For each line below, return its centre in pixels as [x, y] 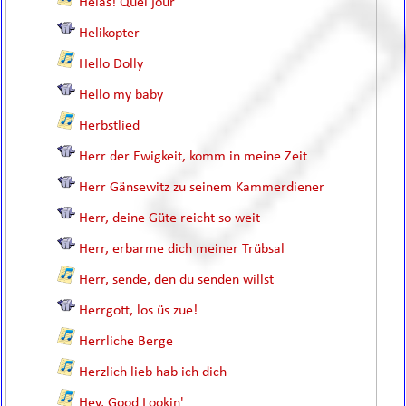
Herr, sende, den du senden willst [177, 280]
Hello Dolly [111, 64]
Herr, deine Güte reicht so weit [170, 218]
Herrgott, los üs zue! [139, 311]
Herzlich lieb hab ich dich [153, 372]
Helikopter [110, 34]
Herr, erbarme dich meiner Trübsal [182, 249]
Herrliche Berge [126, 342]
